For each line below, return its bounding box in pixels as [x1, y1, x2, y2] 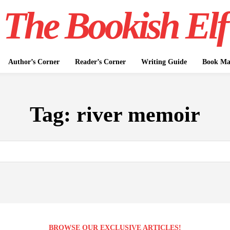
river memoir [76, 103, 200, 126]
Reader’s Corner [74, 58, 126, 66]
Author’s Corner [8, 58, 60, 66]
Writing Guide [141, 58, 187, 66]
